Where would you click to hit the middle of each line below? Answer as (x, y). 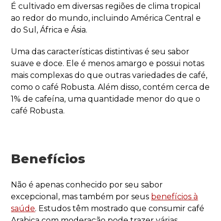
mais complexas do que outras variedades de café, (109, 75)
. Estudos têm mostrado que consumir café (120, 208)
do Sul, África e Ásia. (49, 30)
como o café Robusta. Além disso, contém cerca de (110, 87)
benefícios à (175, 196)
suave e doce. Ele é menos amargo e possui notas (108, 63)
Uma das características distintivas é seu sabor (100, 51)
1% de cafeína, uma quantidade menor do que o (106, 99)
